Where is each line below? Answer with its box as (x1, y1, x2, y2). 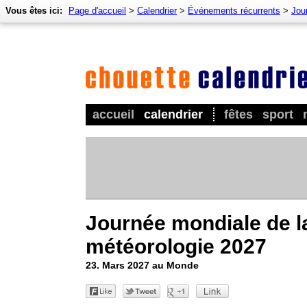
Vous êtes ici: (5, 5, 62, 16)
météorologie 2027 (86, 234, 267, 258)
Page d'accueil (69, 5, 126, 16)
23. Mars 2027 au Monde (86, 259, 199, 271)
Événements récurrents (188, 5, 280, 16)
